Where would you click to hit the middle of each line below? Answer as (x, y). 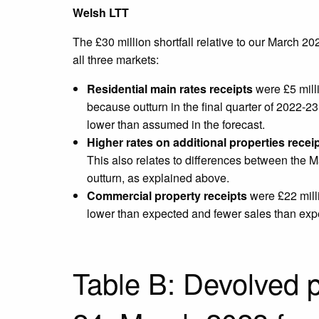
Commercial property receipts (167, 196)
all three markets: (116, 60)
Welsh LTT (101, 13)
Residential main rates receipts (170, 89)
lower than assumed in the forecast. (176, 125)
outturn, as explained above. (158, 178)
